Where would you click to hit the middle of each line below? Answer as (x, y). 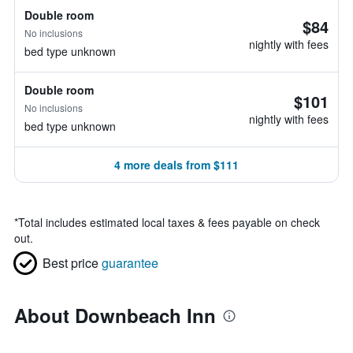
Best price (71, 263)
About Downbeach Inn (115, 315)
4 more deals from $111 (176, 165)
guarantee (130, 263)
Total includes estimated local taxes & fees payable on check (169, 222)
